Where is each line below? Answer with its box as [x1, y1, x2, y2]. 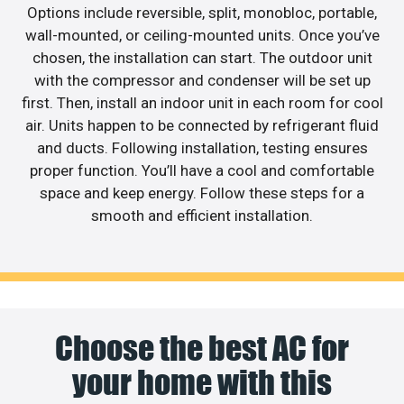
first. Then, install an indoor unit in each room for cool [21, 93, 383, 112]
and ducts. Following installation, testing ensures [36, 138, 368, 157]
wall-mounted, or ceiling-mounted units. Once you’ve [24, 25, 380, 44]
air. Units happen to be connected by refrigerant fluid [25, 115, 379, 134]
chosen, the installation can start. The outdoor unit [32, 48, 372, 67]
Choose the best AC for [55, 328, 349, 369]
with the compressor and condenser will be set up [33, 70, 371, 89]
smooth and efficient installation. [91, 206, 313, 225]
